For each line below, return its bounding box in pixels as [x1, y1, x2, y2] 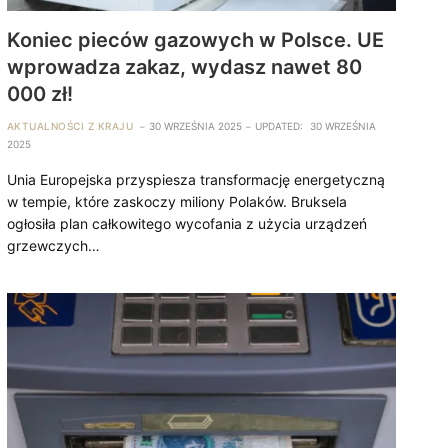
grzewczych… [6, 236, 100, 254]
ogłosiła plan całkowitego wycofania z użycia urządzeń [6, 214, 367, 232]
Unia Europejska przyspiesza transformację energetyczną [6, 170, 385, 188]
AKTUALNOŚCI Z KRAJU [6, 119, 134, 132]
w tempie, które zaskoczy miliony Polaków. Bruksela [6, 192, 347, 210]
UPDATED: [255, 119, 304, 132]
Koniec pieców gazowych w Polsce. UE [6, 27, 384, 52]
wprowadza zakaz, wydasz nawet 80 [6, 54, 362, 79]
